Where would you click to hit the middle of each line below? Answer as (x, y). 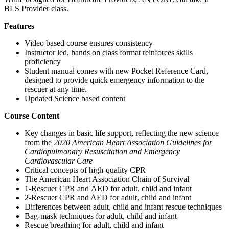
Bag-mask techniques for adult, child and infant (101, 216)
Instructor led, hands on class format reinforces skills (109, 52)
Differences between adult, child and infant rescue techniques (123, 207)
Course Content (32, 116)
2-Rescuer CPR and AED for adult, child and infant (108, 197)
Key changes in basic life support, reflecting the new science (122, 133)
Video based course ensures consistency (89, 43)
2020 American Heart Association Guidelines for (133, 142)
